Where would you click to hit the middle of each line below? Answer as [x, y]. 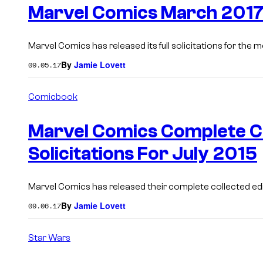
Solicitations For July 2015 [143, 154]
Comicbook [53, 97]
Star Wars [49, 238]
